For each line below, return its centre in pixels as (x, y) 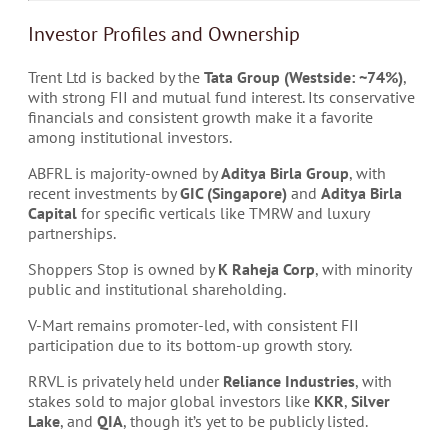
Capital (52, 213)
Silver (370, 401)
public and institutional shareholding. (157, 289)
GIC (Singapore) (233, 193)
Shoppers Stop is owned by (123, 269)
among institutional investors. (130, 137)
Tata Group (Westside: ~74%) (303, 77)
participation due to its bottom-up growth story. (190, 345)
